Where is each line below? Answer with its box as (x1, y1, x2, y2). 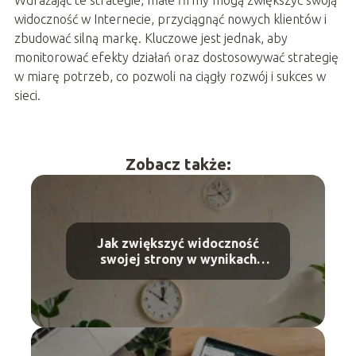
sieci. (14, 87, 41, 103)
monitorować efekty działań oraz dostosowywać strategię (14, 49, 339, 64)
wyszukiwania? (132, 267, 224, 282)
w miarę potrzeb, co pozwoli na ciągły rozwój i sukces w (14, 68, 326, 83)
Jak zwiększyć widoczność (97, 235, 259, 250)
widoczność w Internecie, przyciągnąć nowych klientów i (14, 11, 327, 26)
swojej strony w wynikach (99, 251, 257, 266)
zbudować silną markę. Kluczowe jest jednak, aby (14, 30, 288, 45)
